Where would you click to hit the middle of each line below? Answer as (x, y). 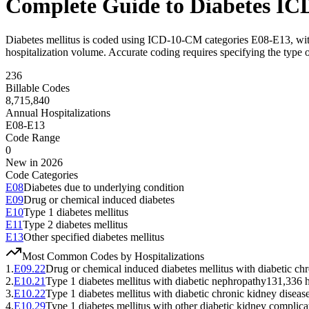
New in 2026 (34, 162)
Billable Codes (38, 88)
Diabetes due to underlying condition (104, 187)
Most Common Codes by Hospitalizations (113, 256)
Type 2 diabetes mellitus (75, 224)
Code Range (33, 137)
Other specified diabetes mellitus (94, 237)
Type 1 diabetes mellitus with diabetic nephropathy (156, 281)
